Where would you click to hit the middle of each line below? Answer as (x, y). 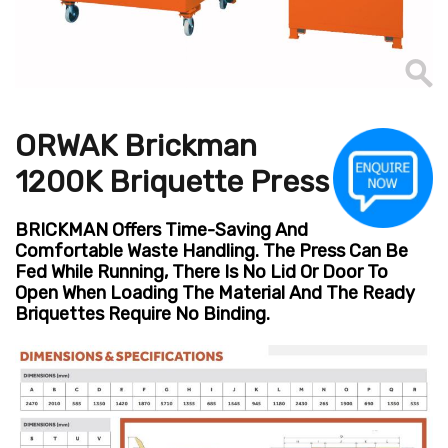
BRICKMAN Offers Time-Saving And (161, 230)
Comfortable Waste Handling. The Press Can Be (211, 251)
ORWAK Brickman (136, 146)
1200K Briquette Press (172, 182)
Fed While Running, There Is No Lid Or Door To (201, 272)
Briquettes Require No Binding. (142, 314)
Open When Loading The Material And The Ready (215, 293)
